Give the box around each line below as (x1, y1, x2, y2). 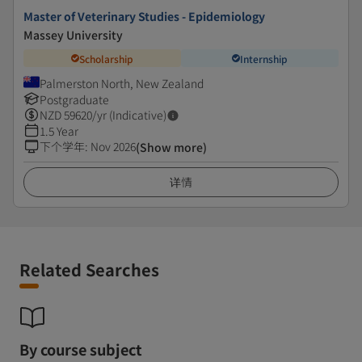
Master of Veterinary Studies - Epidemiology (23, 8, 265, 24)
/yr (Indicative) (92, 107, 166, 123)
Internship (240, 51, 288, 65)
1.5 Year (40, 123, 78, 139)
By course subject (19, 339, 142, 360)
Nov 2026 (90, 138, 136, 154)
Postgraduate (40, 91, 109, 107)
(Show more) (136, 139, 207, 155)
